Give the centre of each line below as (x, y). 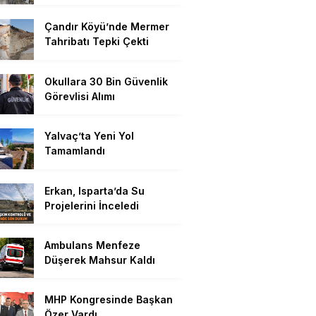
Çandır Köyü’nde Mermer (107, 27)
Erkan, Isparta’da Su (95, 190)
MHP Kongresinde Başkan (109, 300)
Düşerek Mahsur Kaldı (100, 260)
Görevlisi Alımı (80, 96)
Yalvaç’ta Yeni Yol (89, 136)
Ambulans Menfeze (92, 245)
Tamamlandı (75, 151)
